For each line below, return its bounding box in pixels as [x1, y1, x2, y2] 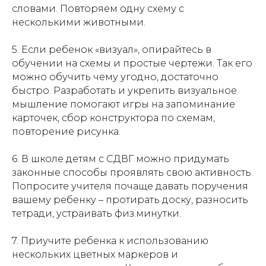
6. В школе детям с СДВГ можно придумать [12, 153, 229, 164]
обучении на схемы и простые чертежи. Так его [12, 57, 252, 69]
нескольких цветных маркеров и [12, 248, 178, 260]
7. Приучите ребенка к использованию [12, 235, 208, 246]
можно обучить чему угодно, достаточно [12, 71, 218, 83]
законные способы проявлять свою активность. [12, 166, 253, 178]
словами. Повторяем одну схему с [12, 2, 184, 14]
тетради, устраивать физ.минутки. [12, 207, 181, 219]
